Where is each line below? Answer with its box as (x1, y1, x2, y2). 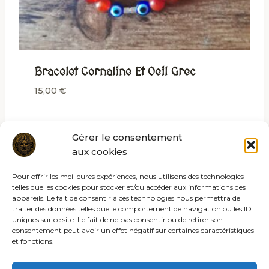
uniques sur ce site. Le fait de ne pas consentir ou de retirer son (12, 215, 223, 224)
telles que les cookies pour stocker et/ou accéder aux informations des (12, 183, 246, 192)
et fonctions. (12, 237, 54, 246)
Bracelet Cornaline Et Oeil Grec (34, 65, 196, 79)
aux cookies (72, 146, 127, 157)
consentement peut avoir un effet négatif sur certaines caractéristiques (12, 226, 254, 235)
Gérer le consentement (72, 131, 182, 143)
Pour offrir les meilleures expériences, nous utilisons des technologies (12, 172, 244, 181)
